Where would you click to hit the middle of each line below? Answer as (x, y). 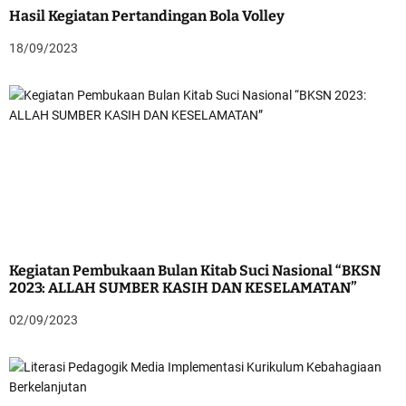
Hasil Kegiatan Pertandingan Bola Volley (147, 15)
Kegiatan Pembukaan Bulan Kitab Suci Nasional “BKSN (195, 270)
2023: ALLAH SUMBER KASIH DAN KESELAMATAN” (183, 287)
